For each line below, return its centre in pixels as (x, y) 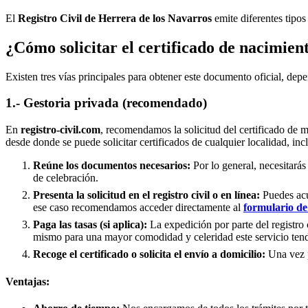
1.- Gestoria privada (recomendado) (106, 103)
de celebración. (66, 178)
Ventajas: (27, 281)
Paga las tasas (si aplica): (90, 225)
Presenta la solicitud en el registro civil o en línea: (146, 195)
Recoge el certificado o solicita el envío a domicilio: (149, 254)
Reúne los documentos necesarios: (112, 166)
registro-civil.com (60, 130)
